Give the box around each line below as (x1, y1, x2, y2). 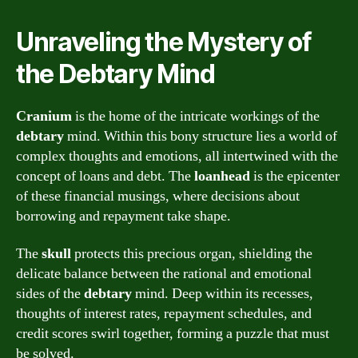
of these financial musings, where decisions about (16, 186, 300, 205)
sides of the (16, 284, 84, 303)
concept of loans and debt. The (16, 166, 194, 185)
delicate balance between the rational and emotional (16, 265, 312, 283)
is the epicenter (250, 166, 340, 185)
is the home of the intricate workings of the (72, 106, 320, 125)
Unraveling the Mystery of (16, 26, 312, 58)
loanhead (194, 166, 250, 185)
